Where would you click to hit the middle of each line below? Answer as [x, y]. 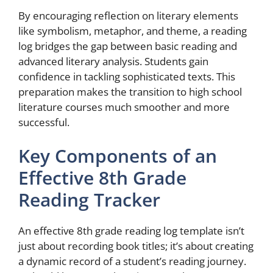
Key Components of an [118, 156]
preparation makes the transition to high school [130, 91]
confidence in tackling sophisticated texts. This [127, 76]
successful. [44, 122]
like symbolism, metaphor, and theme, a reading [133, 30]
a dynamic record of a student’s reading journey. [132, 261]
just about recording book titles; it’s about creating [136, 246]
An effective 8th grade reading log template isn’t [131, 231]
